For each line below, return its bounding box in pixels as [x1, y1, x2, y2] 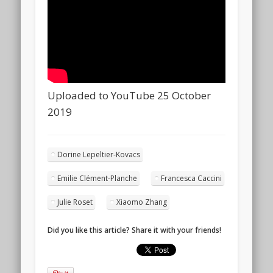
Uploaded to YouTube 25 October [48, 88, 211, 102]
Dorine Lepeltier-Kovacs [57, 149, 141, 160]
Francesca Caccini [161, 172, 222, 183]
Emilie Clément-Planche [57, 172, 138, 183]
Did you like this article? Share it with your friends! [48, 224, 222, 235]
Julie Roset [57, 196, 93, 207]
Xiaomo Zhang [116, 196, 168, 207]
